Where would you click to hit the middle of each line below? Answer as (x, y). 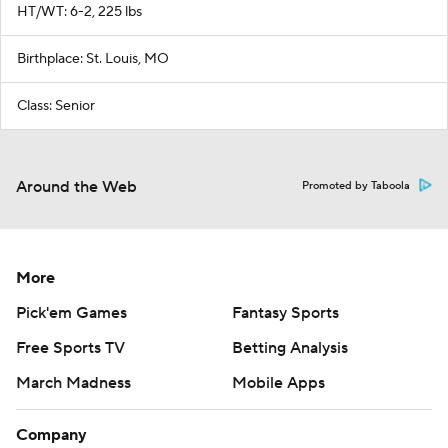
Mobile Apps (278, 382)
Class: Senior (56, 105)
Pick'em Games (71, 312)
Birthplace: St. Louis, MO (93, 58)
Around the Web (76, 186)
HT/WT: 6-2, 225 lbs (79, 11)
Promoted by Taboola (356, 185)
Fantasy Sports (285, 312)
